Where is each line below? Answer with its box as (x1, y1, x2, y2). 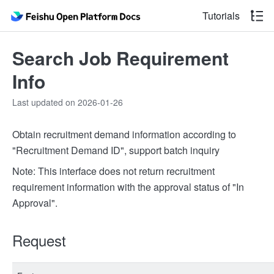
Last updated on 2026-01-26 (12, 96, 123, 108)
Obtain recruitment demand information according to (12, 127, 236, 141)
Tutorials (202, 9, 240, 23)
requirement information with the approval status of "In (12, 180, 244, 194)
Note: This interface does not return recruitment (12, 164, 215, 178)
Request (12, 229, 66, 251)
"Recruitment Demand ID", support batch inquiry (12, 143, 220, 157)
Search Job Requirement (12, 45, 229, 71)
